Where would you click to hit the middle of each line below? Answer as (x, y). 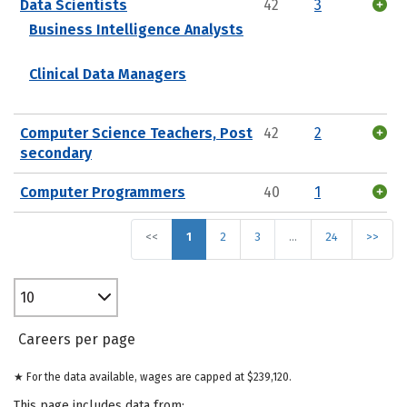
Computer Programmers (103, 192)
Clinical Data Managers (108, 74)
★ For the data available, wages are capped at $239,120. (153, 377)
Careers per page (77, 339)
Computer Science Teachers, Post (136, 133)
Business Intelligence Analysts (136, 29)
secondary (56, 153)
